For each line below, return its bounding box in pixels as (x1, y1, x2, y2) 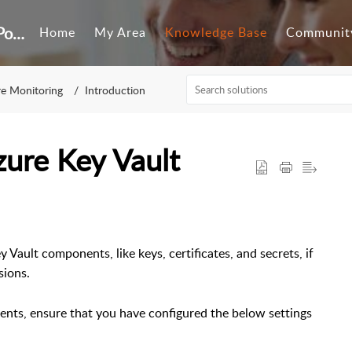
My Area (94, 24, 147, 42)
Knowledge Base (165, 24, 268, 42)
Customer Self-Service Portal (13, 22, 25, 44)
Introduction (85, 82, 145, 97)
